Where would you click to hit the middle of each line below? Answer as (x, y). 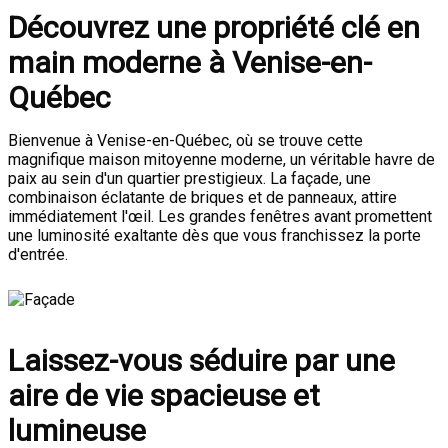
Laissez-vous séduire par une (201, 360)
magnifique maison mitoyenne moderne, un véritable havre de (221, 159)
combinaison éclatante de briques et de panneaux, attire (202, 197)
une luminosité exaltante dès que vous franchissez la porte (214, 235)
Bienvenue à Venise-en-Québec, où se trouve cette (185, 140)
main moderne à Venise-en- (190, 62)
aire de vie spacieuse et (164, 395)
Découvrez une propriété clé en (214, 27)
